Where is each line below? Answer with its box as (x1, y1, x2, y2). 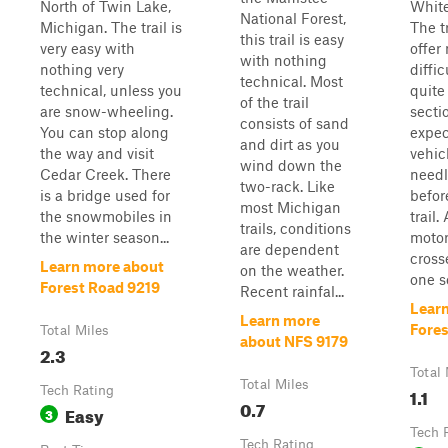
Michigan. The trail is (40, 18, 182, 36)
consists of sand (240, 114, 349, 132)
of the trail (240, 93, 309, 111)
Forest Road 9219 (40, 278, 160, 296)
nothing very (40, 60, 124, 78)
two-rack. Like (240, 177, 335, 195)
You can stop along (40, 123, 169, 141)
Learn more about (40, 257, 164, 275)
